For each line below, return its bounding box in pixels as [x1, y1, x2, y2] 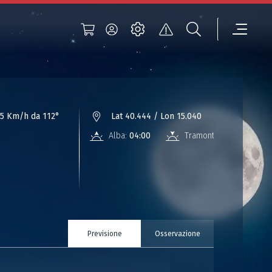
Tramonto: [185, 131, 221, 141]
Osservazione [154, 229, 200, 238]
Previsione [87, 229, 122, 238]
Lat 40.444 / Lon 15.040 [111, 111, 202, 121]
